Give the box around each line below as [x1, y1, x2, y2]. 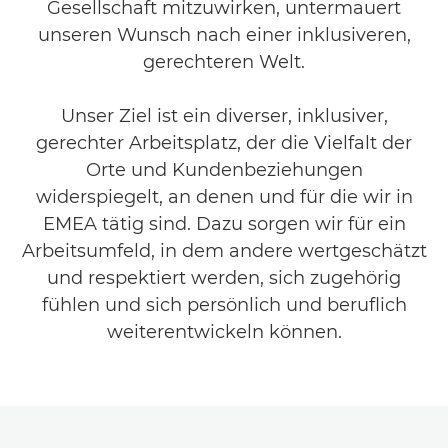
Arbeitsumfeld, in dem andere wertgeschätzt [21, 240, 427, 262]
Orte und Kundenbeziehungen [85, 159, 363, 181]
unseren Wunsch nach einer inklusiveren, [37, 24, 411, 46]
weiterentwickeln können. [106, 321, 342, 343]
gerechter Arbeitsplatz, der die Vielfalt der [36, 132, 412, 154]
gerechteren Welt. [143, 51, 305, 73]
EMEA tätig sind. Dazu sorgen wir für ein [42, 213, 406, 235]
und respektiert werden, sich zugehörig [47, 267, 401, 289]
